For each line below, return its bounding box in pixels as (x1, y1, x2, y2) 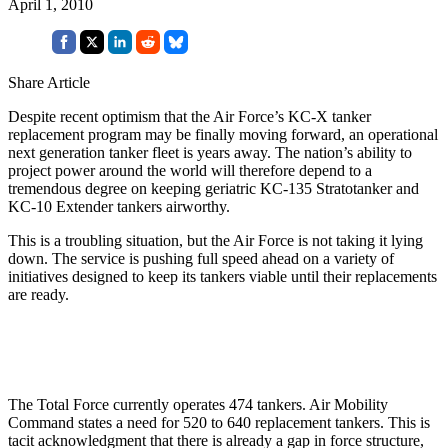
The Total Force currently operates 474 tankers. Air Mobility (8, 395, 388, 413)
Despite (8, 107, 56, 125)
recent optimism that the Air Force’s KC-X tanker (56, 107, 371, 125)
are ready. (8, 285, 69, 303)
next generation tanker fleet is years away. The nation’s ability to (8, 143, 412, 161)
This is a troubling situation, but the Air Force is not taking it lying (8, 231, 423, 249)
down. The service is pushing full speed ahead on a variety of (8, 249, 394, 267)
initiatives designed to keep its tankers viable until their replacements (8, 267, 437, 285)
